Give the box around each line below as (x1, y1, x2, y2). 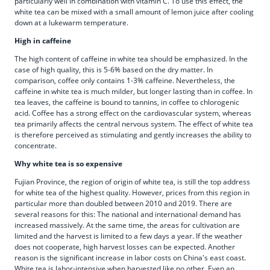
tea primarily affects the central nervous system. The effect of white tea (14, 118, 253, 129)
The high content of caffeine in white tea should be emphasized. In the (14, 53, 248, 64)
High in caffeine (14, 35, 71, 46)
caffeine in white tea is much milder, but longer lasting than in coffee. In (14, 86, 253, 96)
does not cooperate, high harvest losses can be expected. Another (14, 241, 235, 252)
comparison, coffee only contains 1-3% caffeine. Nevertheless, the (14, 75, 235, 86)
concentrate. (14, 140, 57, 151)
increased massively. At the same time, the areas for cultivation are (14, 219, 240, 230)
